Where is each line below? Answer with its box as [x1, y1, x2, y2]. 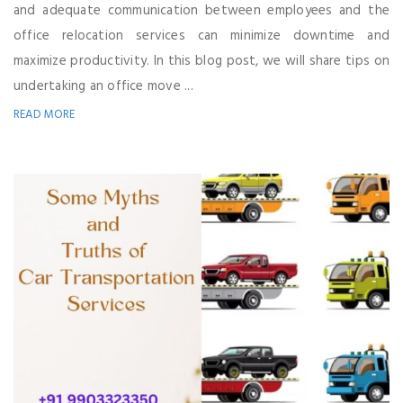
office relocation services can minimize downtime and [13, 25, 390, 48]
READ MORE [13, 105, 76, 125]
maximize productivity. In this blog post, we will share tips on [13, 50, 390, 73]
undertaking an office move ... [13, 76, 193, 98]
